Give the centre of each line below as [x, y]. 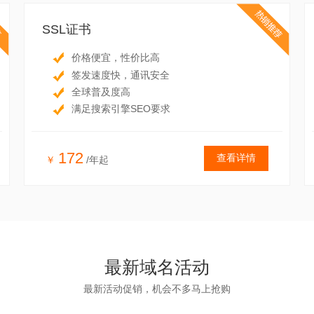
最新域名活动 [157, 267]
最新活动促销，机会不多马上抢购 [157, 288]
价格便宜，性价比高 [116, 58]
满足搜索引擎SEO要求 [121, 108]
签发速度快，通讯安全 [121, 75]
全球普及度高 [101, 91]
